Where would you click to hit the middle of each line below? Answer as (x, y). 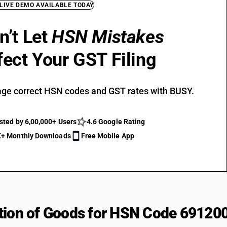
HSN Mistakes (108, 37)
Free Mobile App (107, 136)
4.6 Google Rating (116, 122)
